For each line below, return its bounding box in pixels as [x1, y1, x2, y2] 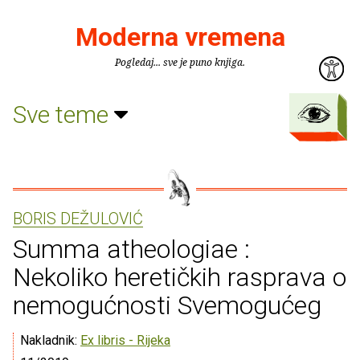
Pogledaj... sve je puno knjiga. [115, 55, 245, 69]
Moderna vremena [75, 22, 285, 52]
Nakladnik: [20, 333, 80, 348]
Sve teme [13, 100, 114, 129]
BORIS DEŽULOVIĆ [13, 209, 143, 228]
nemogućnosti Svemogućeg [13, 290, 321, 321]
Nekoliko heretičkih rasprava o [13, 262, 346, 292]
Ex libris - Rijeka [80, 333, 170, 348]
